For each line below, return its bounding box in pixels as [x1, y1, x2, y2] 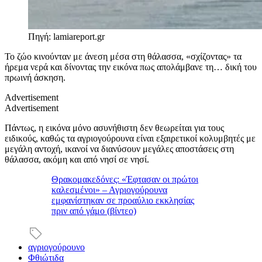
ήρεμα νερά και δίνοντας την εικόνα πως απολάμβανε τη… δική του [5, 61, 257, 72]
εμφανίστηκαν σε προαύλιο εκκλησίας [51, 195, 194, 205]
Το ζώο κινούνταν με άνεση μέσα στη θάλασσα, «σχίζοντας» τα [5, 51, 242, 61]
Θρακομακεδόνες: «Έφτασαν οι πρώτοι [51, 174, 198, 184]
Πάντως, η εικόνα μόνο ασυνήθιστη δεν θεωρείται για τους [5, 122, 224, 133]
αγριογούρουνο [28, 242, 85, 252]
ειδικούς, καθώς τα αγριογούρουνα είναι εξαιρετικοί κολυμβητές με [5, 133, 256, 143]
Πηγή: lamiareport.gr [28, 31, 105, 42]
